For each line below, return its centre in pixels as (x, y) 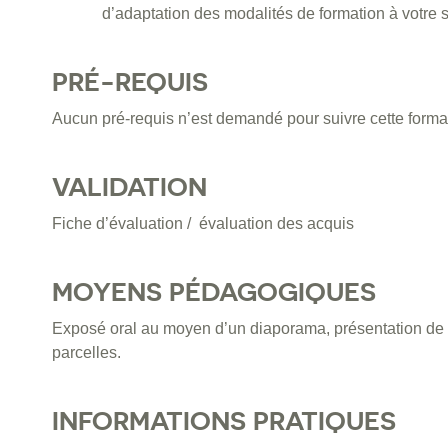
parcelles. (86, 353)
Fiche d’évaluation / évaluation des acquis (203, 224)
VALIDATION (129, 187)
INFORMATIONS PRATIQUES (224, 421)
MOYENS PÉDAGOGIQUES (214, 292)
